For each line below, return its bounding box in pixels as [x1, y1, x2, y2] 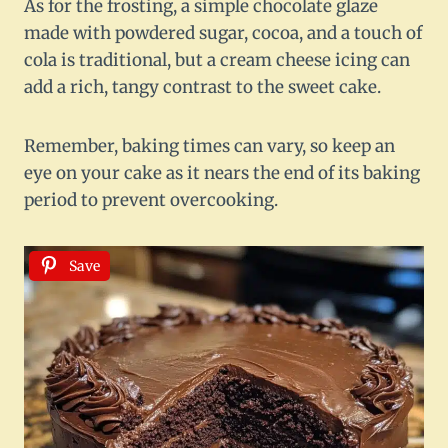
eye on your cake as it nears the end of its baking [24, 162, 420, 185]
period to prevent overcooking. [24, 189, 278, 212]
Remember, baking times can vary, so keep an [24, 135, 395, 158]
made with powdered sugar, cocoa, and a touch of [24, 22, 422, 45]
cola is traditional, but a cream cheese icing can [24, 49, 410, 72]
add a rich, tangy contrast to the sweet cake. [24, 76, 381, 99]
